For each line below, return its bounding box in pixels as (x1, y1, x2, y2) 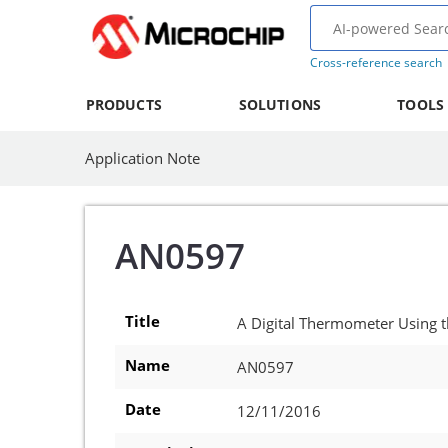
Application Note (85, 148, 200, 168)
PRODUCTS (85, 95, 162, 114)
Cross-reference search (309, 54, 442, 71)
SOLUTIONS (238, 95, 321, 114)
